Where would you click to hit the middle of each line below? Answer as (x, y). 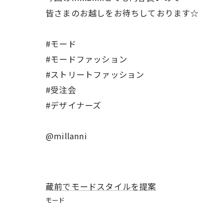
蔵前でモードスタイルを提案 (101, 186)
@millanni (66, 136)
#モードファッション (86, 59)
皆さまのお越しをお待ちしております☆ (122, 13)
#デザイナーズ (74, 105)
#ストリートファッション (95, 74)
